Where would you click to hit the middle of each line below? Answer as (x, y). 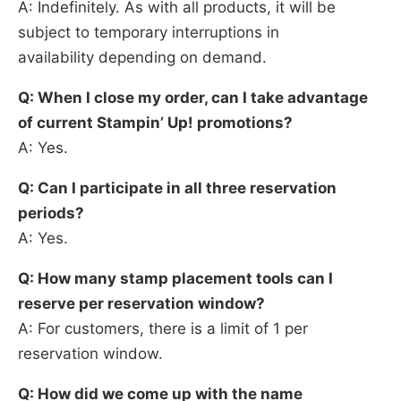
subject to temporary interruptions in (149, 32)
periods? (51, 213)
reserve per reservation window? (141, 303)
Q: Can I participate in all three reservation (177, 188)
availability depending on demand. (142, 57)
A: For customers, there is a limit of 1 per (163, 328)
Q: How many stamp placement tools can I (175, 278)
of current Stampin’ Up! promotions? (155, 122)
